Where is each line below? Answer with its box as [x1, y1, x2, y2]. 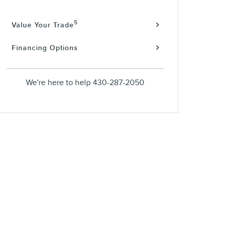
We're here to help [26, 77, 91, 88]
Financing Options [12, 44, 78, 53]
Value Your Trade [12, 20, 74, 29]
